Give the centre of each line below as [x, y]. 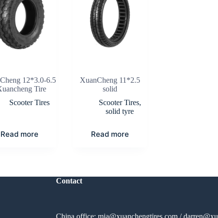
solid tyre [120, 111]
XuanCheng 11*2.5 [110, 80]
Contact [69, 181]
